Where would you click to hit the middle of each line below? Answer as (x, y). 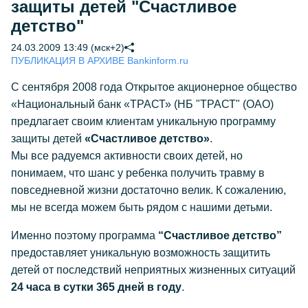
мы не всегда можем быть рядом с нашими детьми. (142, 207)
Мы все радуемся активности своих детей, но (127, 156)
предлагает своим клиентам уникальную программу (143, 121)
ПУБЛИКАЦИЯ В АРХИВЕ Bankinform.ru (100, 60)
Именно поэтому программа (85, 235)
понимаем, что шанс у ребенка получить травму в (138, 173)
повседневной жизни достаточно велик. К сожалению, (148, 190)
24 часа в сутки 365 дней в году (96, 287)
